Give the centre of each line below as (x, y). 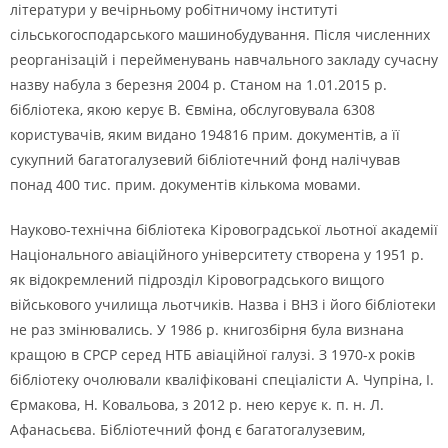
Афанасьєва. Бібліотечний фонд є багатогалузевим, (187, 429)
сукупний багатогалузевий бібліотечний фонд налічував (205, 159)
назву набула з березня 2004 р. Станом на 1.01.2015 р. (198, 84)
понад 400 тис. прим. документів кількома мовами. (185, 184)
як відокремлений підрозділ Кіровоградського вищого (197, 279)
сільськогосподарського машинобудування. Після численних (220, 34)
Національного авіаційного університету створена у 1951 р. (217, 254)
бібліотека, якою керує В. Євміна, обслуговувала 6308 (192, 109)
